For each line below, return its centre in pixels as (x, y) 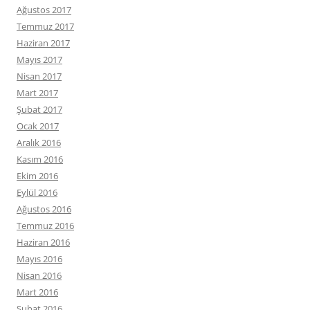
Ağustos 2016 (44, 209)
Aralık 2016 (39, 143)
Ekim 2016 (37, 176)
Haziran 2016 (43, 242)
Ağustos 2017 (44, 10)
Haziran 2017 (43, 43)
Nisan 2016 (39, 275)
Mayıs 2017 (39, 60)
